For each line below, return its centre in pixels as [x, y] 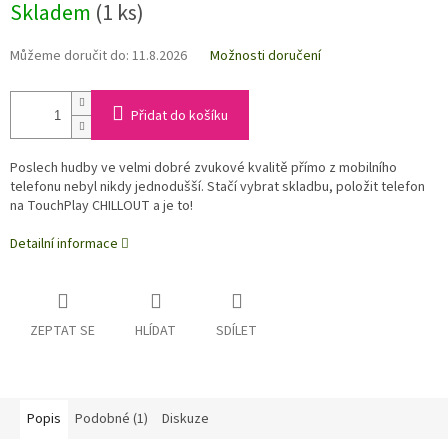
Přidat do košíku [179, 116]
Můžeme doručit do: [69, 56]
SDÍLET [236, 331]
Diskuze [185, 419]
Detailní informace [64, 244]
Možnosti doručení [265, 56]
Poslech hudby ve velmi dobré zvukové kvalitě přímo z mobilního [203, 168]
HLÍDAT [155, 331]
